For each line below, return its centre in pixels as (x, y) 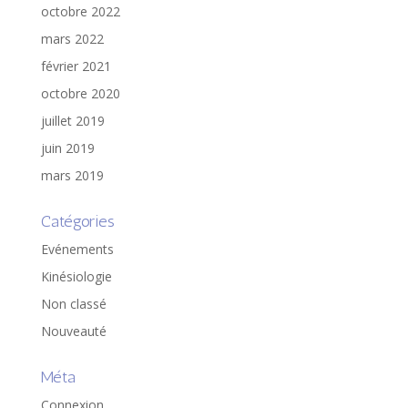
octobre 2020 (80, 93)
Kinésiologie (76, 276)
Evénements (77, 249)
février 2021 (76, 66)
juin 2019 (67, 148)
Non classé (73, 304)
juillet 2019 (72, 121)
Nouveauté (73, 331)
